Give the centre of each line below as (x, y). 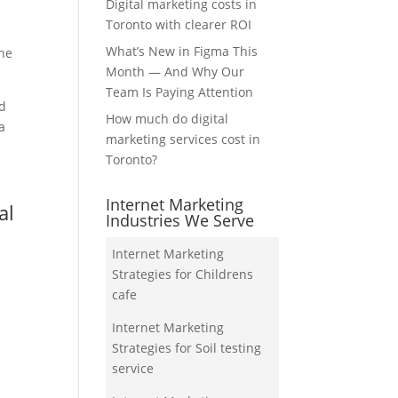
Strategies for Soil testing (187, 348)
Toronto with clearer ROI (179, 25)
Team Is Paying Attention (180, 92)
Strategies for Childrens (183, 275)
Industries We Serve (180, 221)
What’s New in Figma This (182, 52)
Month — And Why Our (175, 72)
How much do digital (167, 119)
